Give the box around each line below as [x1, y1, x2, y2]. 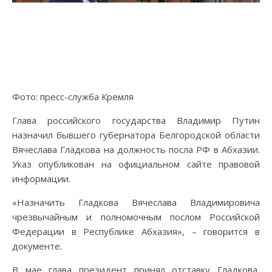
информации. [12, 172, 70, 185]
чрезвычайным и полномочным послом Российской [12, 210, 260, 223]
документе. [12, 239, 62, 252]
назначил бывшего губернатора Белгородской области [12, 128, 260, 141]
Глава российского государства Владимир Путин [12, 114, 260, 126]
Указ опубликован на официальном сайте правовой [12, 157, 260, 170]
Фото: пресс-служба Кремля [12, 90, 134, 103]
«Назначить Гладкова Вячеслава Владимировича [12, 195, 260, 208]
